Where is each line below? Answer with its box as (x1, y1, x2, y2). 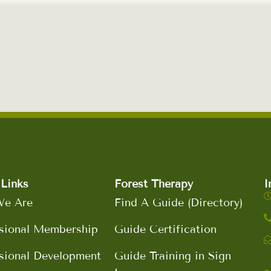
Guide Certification (114, 223, 217, 236)
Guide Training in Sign (114, 249, 232, 263)
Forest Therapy (114, 177, 194, 191)
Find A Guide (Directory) (114, 196, 243, 209)
